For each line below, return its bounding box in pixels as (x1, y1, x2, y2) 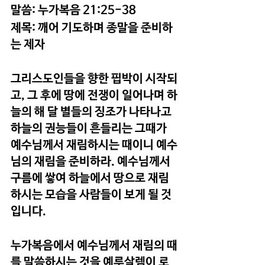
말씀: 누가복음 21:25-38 (11, 3, 136, 17)
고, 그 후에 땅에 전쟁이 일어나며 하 (11, 88, 177, 102)
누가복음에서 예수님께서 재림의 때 (11, 238, 177, 253)
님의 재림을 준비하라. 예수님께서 (11, 154, 173, 169)
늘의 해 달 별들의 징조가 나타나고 (11, 105, 174, 119)
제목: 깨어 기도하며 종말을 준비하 (11, 21, 173, 35)
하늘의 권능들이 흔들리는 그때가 (11, 121, 169, 135)
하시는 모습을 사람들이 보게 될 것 (11, 188, 172, 202)
